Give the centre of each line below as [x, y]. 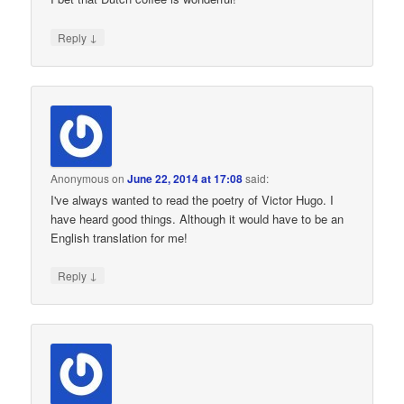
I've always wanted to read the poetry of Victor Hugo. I [193, 199]
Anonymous [80, 178]
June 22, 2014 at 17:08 [185, 178]
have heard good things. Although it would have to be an [197, 218]
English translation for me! [119, 237]
